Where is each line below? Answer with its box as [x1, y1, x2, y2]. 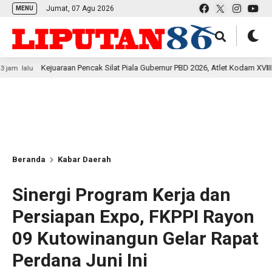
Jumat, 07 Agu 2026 [46, 4, 114, 13]
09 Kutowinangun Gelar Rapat [12, 228, 259, 249]
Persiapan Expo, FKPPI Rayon [12, 206, 254, 227]
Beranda [12, 155, 46, 164]
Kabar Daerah [58, 155, 111, 164]
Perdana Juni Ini [12, 250, 148, 271]
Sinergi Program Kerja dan [12, 184, 231, 205]
